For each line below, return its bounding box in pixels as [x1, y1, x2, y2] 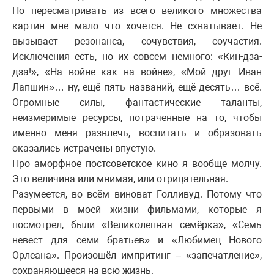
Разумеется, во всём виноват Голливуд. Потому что [12, 188, 262, 201]
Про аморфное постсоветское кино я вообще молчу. [12, 158, 262, 170]
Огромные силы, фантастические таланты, [12, 97, 262, 109]
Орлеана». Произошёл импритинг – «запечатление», [12, 250, 262, 262]
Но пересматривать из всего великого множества [12, 5, 262, 17]
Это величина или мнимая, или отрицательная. [12, 173, 228, 185]
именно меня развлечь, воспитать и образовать [12, 127, 262, 139]
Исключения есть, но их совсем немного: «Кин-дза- [12, 51, 262, 63]
